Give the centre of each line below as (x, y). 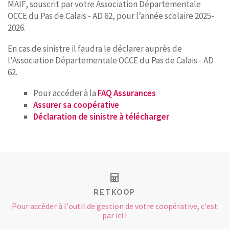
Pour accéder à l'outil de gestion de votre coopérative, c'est (114, 206)
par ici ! (114, 215)
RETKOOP (114, 192)
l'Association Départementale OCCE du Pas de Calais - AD (111, 60)
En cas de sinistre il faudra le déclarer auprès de (95, 49)
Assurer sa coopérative (76, 105)
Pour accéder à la (65, 93)
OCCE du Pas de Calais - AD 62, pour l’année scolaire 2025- (111, 16)
